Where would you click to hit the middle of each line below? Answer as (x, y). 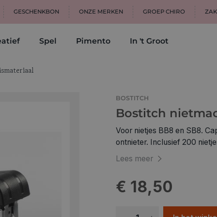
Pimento (93, 41)
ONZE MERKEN (101, 12)
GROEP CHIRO (164, 12)
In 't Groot (149, 41)
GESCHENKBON (36, 12)
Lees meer (134, 159)
